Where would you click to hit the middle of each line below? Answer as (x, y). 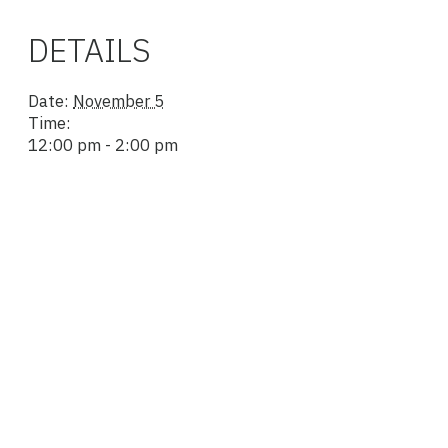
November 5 (118, 101)
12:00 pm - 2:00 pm (103, 145)
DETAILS (89, 50)
